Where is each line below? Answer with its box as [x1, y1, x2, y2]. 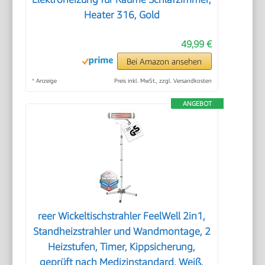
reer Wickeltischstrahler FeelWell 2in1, [38, 209, 206, 222]
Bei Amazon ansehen [127, 56, 202, 66]
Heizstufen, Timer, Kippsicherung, [48, 240, 196, 253]
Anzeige [34, 76, 57, 84]
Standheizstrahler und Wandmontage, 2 [33, 225, 211, 237]
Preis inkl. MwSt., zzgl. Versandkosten [114, 76, 212, 84]
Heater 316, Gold [83, 8, 160, 21]
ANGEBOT [182, 99, 212, 107]
